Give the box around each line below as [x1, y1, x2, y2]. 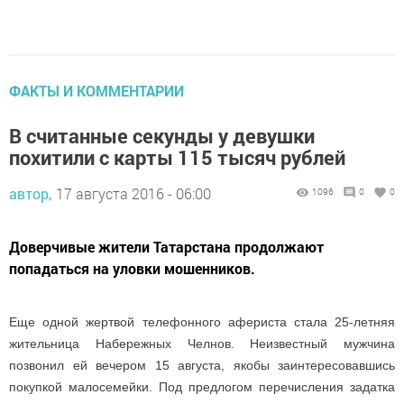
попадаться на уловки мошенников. [9, 259, 255, 279]
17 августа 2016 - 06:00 [56, 184, 211, 204]
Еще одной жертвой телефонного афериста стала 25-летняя [9, 315, 395, 330]
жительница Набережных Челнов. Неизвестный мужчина [9, 336, 395, 352]
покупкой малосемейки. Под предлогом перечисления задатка [9, 380, 395, 395]
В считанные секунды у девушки [9, 123, 315, 150]
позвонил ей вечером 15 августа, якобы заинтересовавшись [9, 358, 395, 373]
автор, [9, 184, 51, 204]
